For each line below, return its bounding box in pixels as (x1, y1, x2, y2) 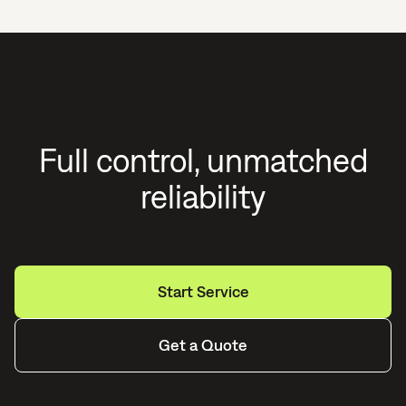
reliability (140, 178, 266, 216)
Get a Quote (159, 335, 247, 354)
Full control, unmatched (38, 141, 368, 179)
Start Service (157, 282, 249, 301)
